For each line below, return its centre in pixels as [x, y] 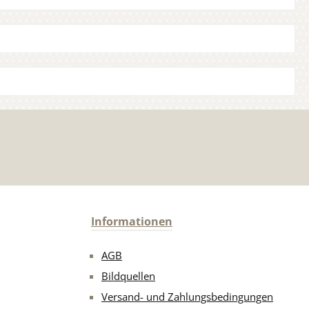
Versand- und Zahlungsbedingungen [187, 297]
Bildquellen [128, 276]
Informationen [132, 222]
